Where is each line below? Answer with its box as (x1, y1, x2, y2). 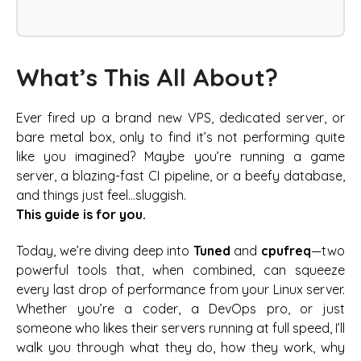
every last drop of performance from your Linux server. (16, 280, 345, 297)
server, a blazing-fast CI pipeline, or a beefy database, (16, 168, 345, 185)
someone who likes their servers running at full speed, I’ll (16, 319, 345, 336)
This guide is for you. (16, 206, 146, 223)
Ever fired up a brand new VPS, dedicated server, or (16, 110, 345, 127)
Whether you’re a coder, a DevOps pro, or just (16, 300, 345, 317)
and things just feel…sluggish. (16, 187, 186, 204)
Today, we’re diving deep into (16, 242, 193, 259)
